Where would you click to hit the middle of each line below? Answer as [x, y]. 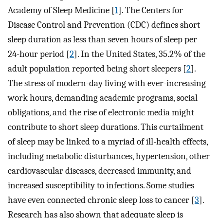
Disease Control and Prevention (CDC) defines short [104, 25]
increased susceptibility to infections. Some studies [101, 185]
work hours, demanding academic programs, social [103, 98]
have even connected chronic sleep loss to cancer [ [101, 200]
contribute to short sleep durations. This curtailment [106, 127]
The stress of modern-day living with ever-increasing [107, 83]
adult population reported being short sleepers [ [97, 68]
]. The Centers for [151, 10]
